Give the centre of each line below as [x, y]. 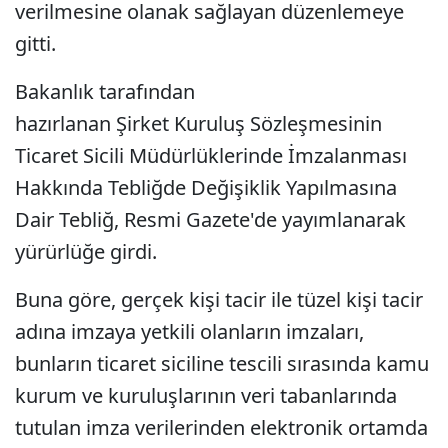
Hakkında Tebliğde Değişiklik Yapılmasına [206, 187]
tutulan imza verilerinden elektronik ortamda [221, 427]
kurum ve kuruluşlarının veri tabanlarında [206, 395]
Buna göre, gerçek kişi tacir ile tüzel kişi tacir [219, 299]
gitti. [38, 43]
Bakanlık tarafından [105, 91]
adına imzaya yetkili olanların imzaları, [189, 331]
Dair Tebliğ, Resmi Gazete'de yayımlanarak [210, 219]
